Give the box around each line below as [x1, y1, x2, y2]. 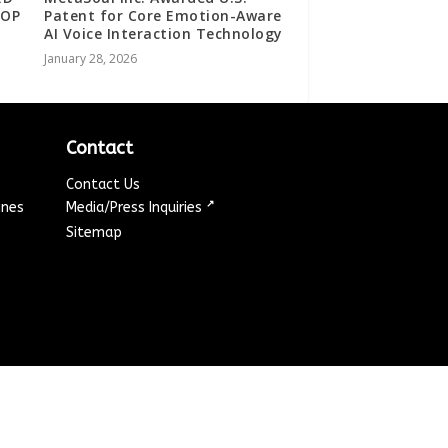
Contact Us [66, 176, 141, 194]
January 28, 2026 [44, 50, 138, 68]
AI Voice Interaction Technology [44, 24, 283, 44]
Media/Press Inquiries [66, 199, 207, 217]
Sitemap [66, 224, 123, 242]
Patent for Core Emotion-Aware [44, 6, 282, 26]
